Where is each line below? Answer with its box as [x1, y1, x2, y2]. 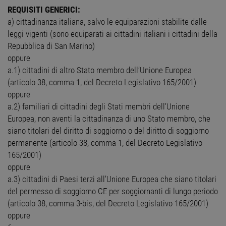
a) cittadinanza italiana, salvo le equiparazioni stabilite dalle [8, 17, 207, 27]
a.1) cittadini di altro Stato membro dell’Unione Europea [8, 65, 192, 76]
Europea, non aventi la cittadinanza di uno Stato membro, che [8, 114, 210, 124]
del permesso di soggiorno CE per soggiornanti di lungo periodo [8, 186, 218, 197]
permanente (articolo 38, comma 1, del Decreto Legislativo [8, 138, 202, 148]
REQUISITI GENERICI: [8, 5, 80, 15]
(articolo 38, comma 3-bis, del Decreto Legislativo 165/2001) [8, 198, 208, 209]
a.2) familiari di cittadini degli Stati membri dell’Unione [8, 101, 190, 112]
